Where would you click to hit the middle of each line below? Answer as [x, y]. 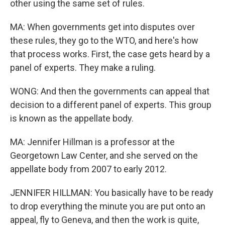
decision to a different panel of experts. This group [111, 105]
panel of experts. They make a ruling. [83, 68]
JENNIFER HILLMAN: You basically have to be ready [112, 193]
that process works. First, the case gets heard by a [110, 54]
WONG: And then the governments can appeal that [110, 91]
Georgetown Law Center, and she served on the [104, 155]
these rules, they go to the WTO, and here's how [104, 40]
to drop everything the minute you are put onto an [108, 206]
